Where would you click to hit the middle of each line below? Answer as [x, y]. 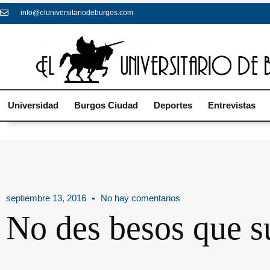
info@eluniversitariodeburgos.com [77, 12]
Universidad [33, 105]
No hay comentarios [140, 198]
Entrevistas [232, 105]
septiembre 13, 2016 [46, 198]
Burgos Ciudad [106, 105]
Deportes [173, 105]
